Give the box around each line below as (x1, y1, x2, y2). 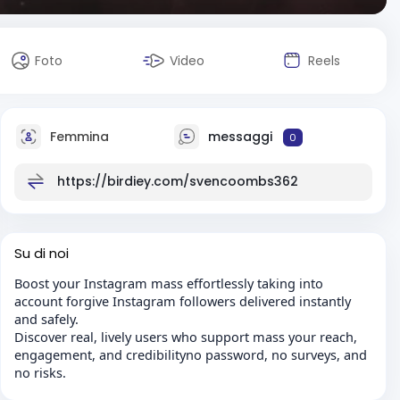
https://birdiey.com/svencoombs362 (57, 171, 298, 190)
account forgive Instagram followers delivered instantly (14, 292, 351, 310)
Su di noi (14, 244, 69, 262)
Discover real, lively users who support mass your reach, (14, 328, 357, 346)
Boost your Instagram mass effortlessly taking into (14, 274, 323, 292)
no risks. (14, 363, 66, 381)
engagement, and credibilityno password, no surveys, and (14, 346, 367, 363)
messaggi (204, 127, 276, 146)
